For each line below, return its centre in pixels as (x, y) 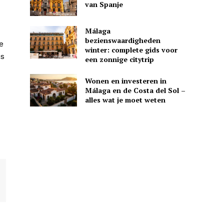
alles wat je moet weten (125, 99)
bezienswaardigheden (122, 40)
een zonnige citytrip (119, 59)
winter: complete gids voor (131, 49)
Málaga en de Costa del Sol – (135, 90)
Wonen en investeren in (125, 80)
